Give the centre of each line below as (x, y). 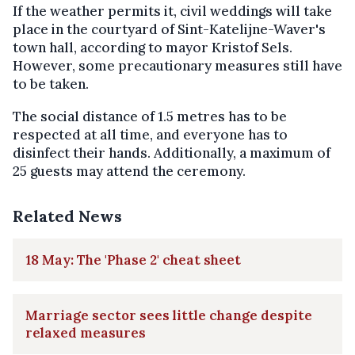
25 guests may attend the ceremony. (129, 171)
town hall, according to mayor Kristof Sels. (153, 48)
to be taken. (51, 84)
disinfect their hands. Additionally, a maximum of (172, 153)
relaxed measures (86, 333)
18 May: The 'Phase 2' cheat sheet (133, 260)
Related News (67, 216)
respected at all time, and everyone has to (150, 135)
